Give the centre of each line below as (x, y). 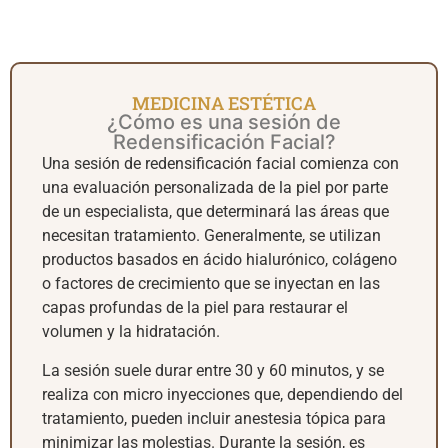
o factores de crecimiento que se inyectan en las (211, 284)
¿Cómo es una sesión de (224, 122)
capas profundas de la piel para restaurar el (195, 308)
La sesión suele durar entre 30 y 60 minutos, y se (213, 370)
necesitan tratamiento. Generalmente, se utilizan (211, 236)
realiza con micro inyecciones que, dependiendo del (222, 394)
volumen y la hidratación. (131, 332)
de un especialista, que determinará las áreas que (215, 212)
